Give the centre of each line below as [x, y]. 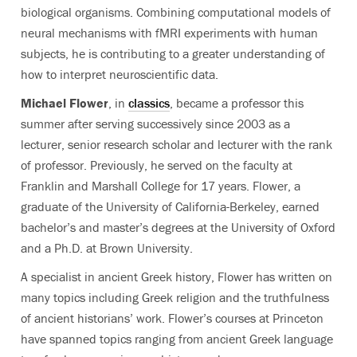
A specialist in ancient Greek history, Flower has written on [177, 277]
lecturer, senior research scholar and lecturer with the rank [177, 144]
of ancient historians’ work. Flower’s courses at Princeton [172, 318]
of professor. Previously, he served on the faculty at [157, 165]
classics [149, 103]
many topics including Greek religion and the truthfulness [175, 297]
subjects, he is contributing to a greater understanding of [173, 53]
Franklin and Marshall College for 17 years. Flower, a [161, 186]
